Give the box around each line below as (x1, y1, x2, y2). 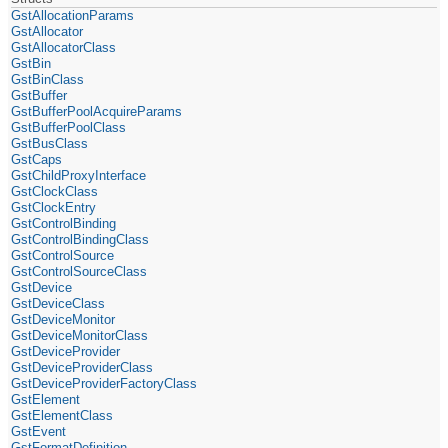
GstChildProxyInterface (11, 167, 147, 183)
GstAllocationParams (11, 7, 135, 23)
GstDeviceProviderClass (11, 359, 154, 375)
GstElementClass (11, 407, 114, 423)
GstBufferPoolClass (11, 119, 127, 135)
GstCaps (11, 151, 63, 167)
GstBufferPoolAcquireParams (11, 103, 183, 119)
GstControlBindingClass (11, 231, 150, 247)
